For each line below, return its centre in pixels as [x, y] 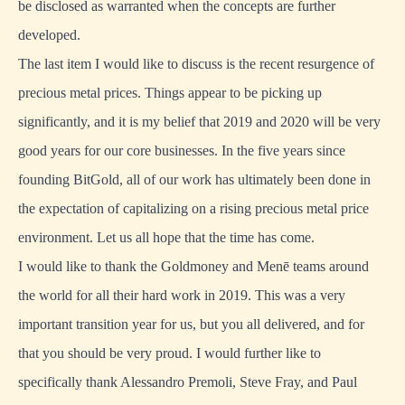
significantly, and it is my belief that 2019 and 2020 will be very [199, 122]
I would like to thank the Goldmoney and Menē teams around [193, 267]
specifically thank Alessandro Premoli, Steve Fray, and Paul [188, 382]
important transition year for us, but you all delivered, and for [191, 325]
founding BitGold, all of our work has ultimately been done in [194, 180]
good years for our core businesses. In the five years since [182, 151]
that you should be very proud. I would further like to [170, 353]
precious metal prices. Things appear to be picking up [170, 93]
